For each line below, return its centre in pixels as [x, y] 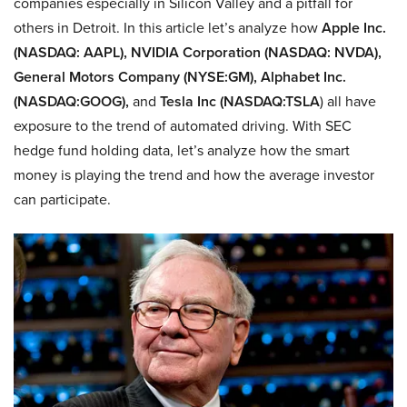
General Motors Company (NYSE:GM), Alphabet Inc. [180, 77]
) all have [348, 101]
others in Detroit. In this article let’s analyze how [168, 28]
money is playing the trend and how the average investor [194, 175]
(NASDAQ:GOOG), [73, 101]
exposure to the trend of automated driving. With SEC [183, 126]
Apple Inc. [354, 28]
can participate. [62, 199]
